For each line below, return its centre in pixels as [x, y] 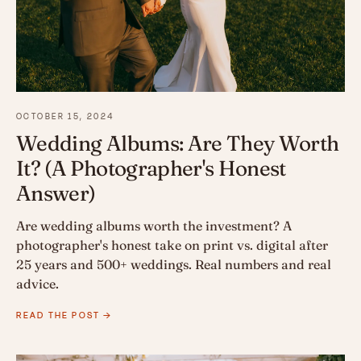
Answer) [56, 194]
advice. [37, 284]
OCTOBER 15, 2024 [65, 117]
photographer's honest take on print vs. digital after [172, 245]
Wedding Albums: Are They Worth [178, 144]
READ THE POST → [64, 315]
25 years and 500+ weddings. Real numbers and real [174, 265]
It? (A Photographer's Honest [151, 169]
